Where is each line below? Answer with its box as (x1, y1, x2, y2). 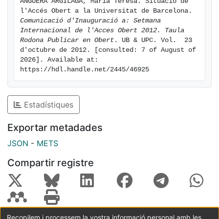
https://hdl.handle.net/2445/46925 (20, 66, 149, 73)
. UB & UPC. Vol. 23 (114, 36, 192, 44)
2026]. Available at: (20, 56, 98, 64)
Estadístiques (22, 99, 73, 109)
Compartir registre (7, 156, 94, 169)
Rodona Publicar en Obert (20, 36, 114, 44)
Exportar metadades (7, 121, 103, 133)
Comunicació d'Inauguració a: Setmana (20, 17, 161, 24)
